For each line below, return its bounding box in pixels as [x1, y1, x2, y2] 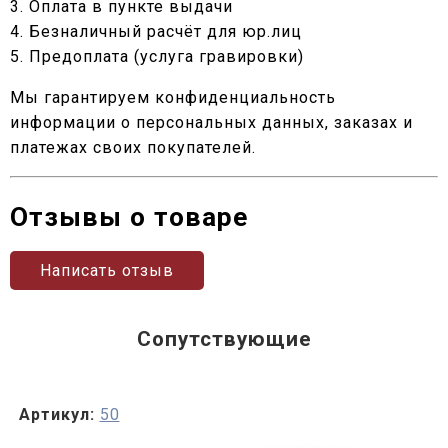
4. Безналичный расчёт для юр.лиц [10, 21, 302, 41]
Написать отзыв [40, 260, 174, 280]
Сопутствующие [136, 326, 312, 351]
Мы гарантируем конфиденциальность [10, 87, 336, 107]
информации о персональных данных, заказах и [10, 112, 413, 132]
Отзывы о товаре [10, 201, 248, 232]
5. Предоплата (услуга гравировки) [10, 46, 304, 66]
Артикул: [18, 404, 95, 424]
